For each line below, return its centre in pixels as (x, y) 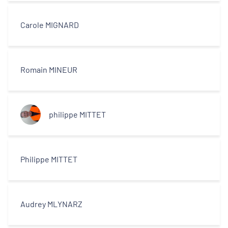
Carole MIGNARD (50, 25)
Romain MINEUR (49, 69)
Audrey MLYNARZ (51, 204)
